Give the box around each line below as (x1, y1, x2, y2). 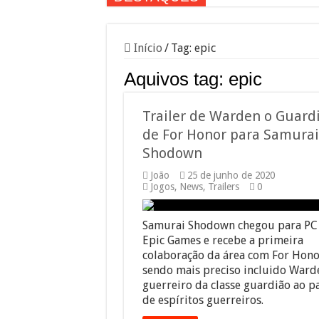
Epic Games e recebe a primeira (142, 234, 303, 248)
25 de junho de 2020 (187, 169, 275, 182)
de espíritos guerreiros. (142, 293, 263, 308)
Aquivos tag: (123, 68, 229, 90)
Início (130, 41, 162, 56)
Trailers (207, 181, 239, 193)
